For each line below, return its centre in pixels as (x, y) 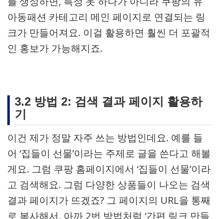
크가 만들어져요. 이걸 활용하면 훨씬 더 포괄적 (109, 33)
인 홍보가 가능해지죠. (55, 48)
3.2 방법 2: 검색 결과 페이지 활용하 (109, 101)
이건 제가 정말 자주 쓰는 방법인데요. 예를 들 (105, 138)
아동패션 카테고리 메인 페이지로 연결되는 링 (106, 17)
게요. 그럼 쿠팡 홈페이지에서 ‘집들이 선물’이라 (109, 169)
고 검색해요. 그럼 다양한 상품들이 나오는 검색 (109, 185)
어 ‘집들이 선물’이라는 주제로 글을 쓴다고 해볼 (109, 153)
